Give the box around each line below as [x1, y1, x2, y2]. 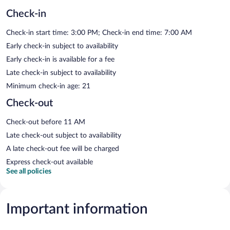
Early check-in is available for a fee [6, 55, 114, 63]
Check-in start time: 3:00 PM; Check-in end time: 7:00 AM [6, 29, 192, 36]
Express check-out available [6, 158, 93, 166]
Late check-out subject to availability [6, 131, 121, 139]
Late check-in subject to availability [6, 69, 116, 76]
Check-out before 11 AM [6, 118, 85, 126]
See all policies [6, 167, 51, 175]
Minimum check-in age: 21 [6, 82, 90, 90]
